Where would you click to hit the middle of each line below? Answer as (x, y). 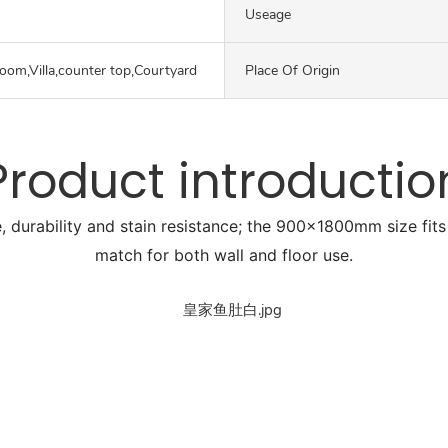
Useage (268, 14)
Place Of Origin (292, 70)
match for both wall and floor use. (224, 255)
